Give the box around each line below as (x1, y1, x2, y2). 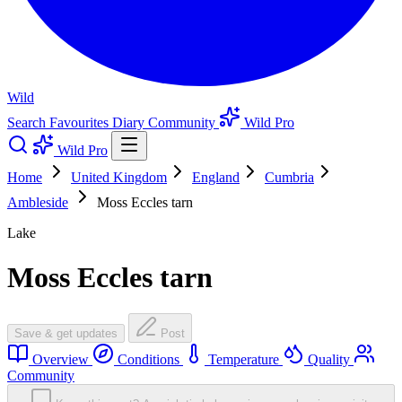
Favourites (49, 115, 112, 131)
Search (7, 115, 49, 131)
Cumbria (265, 170, 314, 186)
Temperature (205, 352, 283, 368)
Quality (304, 352, 354, 368)
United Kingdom (71, 170, 167, 186)
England (192, 170, 240, 186)
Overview (29, 352, 92, 368)
